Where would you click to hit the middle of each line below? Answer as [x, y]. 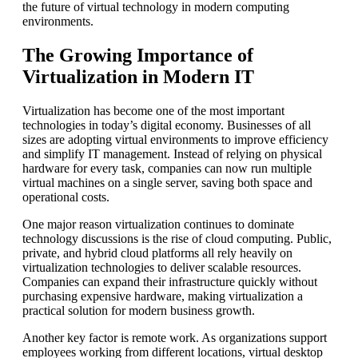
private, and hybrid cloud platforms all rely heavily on [157, 253]
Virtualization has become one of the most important [153, 111]
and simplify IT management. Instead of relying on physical [172, 154]
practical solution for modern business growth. [139, 311]
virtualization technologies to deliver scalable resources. [162, 268]
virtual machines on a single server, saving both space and [167, 183]
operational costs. [66, 197]
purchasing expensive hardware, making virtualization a [163, 296]
